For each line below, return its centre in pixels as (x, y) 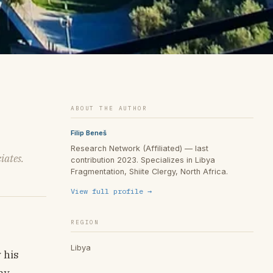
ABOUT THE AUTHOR (109, 108)
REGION (85, 222)
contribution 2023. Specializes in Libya (143, 160)
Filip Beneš (89, 133)
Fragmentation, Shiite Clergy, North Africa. (149, 171)
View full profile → (111, 191)
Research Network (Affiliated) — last (140, 148)
